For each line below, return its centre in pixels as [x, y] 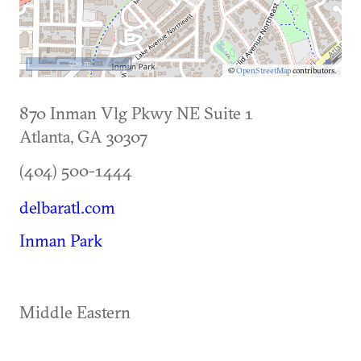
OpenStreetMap [263, 71]
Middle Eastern [75, 312]
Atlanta [45, 137]
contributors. [313, 71]
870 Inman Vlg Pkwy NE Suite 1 [136, 113]
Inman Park [61, 241]
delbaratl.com [67, 207]
